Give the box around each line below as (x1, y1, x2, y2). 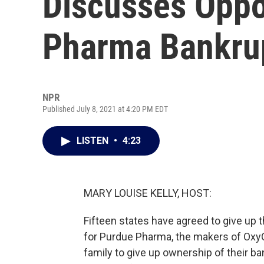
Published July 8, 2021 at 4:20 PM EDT (42, 104, 168, 114)
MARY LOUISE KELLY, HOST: (84, 187, 212, 199)
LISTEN (77, 135, 111, 146)
